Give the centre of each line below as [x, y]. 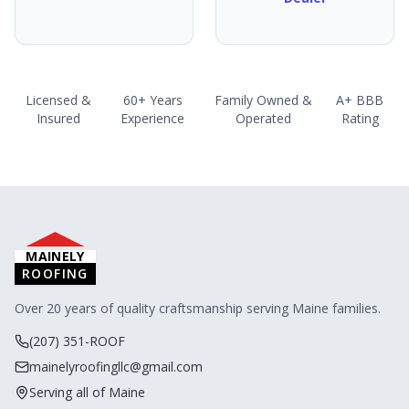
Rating [360, 118]
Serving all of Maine [87, 392]
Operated [264, 118]
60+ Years [152, 100]
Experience [153, 118]
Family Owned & [264, 100]
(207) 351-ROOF [77, 341]
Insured [59, 118]
